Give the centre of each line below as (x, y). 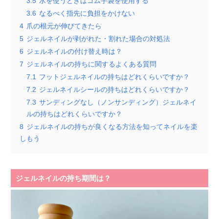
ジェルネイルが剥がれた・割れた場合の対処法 (99, 39)
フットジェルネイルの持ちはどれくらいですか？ (115, 77)
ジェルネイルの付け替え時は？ (75, 51)
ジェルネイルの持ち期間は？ (64, 178)
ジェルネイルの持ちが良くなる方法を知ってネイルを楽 (112, 127)
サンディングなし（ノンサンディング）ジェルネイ (118, 102)
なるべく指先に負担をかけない (87, 13)
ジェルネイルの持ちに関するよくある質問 (92, 64)
